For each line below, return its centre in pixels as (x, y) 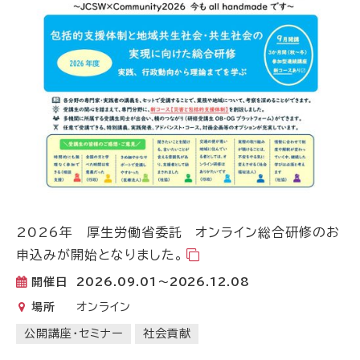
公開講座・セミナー (74, 334)
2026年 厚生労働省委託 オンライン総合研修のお (178, 233)
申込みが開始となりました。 (100, 255)
